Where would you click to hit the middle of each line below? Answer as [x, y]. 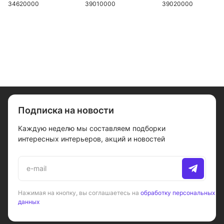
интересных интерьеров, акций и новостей [91, 139]
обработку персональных [178, 193]
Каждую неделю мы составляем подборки [92, 128]
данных [29, 202]
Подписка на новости [66, 110]
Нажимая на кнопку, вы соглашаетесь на [79, 193]
